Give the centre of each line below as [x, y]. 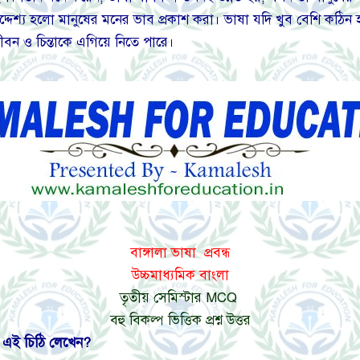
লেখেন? [70, 343]
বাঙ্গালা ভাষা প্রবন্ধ [180, 253]
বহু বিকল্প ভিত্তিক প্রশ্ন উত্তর [180, 321]
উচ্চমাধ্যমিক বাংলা [180, 276]
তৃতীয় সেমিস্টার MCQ [180, 298]
